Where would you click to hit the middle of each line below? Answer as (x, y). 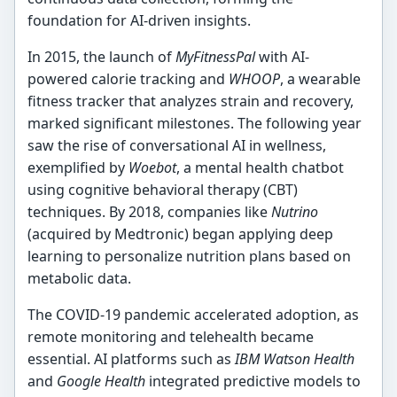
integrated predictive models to (253, 381)
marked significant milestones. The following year (195, 124)
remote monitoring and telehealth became (171, 337)
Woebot (153, 168)
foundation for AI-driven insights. (140, 21)
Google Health (101, 381)
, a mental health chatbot (261, 168)
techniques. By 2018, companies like (150, 212)
